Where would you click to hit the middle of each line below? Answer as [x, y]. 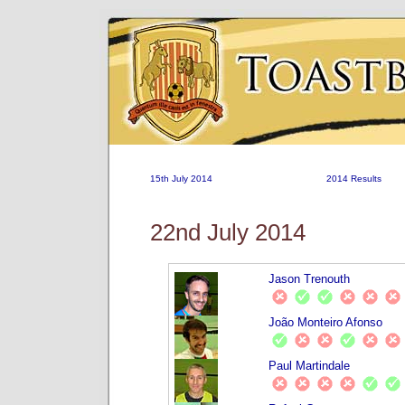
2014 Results [353, 179]
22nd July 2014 [228, 233]
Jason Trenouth [310, 278]
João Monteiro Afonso [326, 322]
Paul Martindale [310, 365]
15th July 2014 [181, 179]
